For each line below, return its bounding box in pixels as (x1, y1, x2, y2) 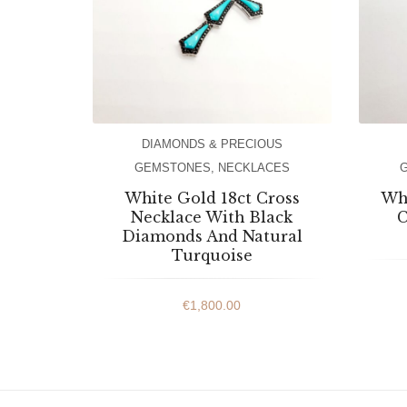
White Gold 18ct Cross (124, 188, 300, 207)
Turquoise (171, 245, 253, 264)
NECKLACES (217, 160, 290, 174)
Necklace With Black (131, 207, 293, 226)
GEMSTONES (134, 160, 211, 174)
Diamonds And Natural (121, 226, 303, 245)
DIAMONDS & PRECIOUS (141, 136, 283, 151)
